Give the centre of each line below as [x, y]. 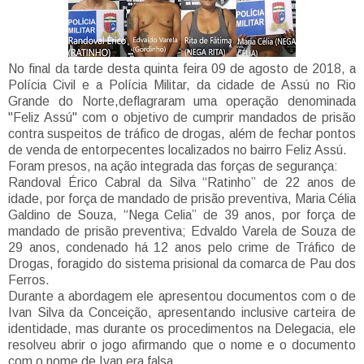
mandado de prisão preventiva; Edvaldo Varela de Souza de [182, 232]
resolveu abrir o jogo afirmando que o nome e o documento [182, 345]
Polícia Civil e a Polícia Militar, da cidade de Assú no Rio [182, 85]
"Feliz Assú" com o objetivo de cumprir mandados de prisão [182, 118]
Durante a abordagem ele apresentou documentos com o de [182, 297]
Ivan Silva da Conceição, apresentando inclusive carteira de [182, 313]
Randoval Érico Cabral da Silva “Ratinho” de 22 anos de [182, 183]
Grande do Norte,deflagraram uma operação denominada [182, 102]
